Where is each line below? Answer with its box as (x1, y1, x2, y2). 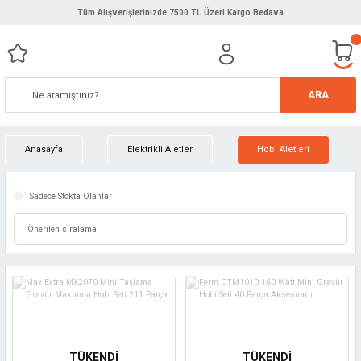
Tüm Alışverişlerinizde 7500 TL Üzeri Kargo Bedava (77, 8, 284, 17)
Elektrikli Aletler (127, 144, 193, 155)
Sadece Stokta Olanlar (30, 192, 112, 201)
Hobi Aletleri (257, 144, 309, 155)
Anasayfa (25, 144, 63, 155)
